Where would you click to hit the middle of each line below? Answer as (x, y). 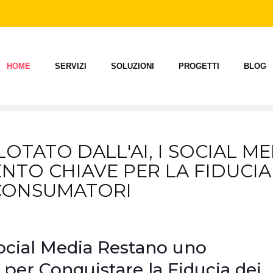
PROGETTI (199, 66)
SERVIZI (71, 66)
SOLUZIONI (133, 66)
